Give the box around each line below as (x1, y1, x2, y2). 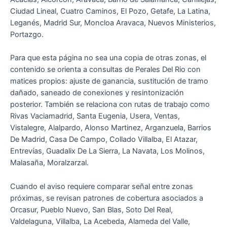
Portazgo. (10, 30, 44, 40)
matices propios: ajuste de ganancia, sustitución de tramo (10, 77, 208, 86)
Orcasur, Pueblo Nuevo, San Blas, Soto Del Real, (10, 205, 173, 214)
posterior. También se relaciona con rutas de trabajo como (10, 100, 210, 109)
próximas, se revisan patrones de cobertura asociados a (10, 193, 203, 203)
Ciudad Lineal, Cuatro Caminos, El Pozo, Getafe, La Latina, (10, 7, 210, 16)
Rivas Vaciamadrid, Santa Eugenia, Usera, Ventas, (10, 111, 180, 121)
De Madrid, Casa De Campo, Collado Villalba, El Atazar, (10, 135, 198, 144)
